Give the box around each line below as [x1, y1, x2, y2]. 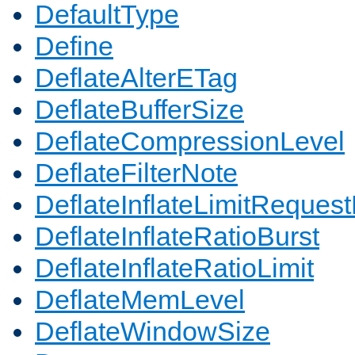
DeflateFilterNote [35, 158, 238, 189]
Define [35, 31, 113, 62]
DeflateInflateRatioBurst [35, 221, 319, 252]
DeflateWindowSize [35, 316, 270, 347]
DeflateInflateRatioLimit [35, 253, 314, 284]
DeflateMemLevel [35, 284, 245, 315]
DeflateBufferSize [35, 94, 244, 125]
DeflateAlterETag [35, 63, 238, 94]
